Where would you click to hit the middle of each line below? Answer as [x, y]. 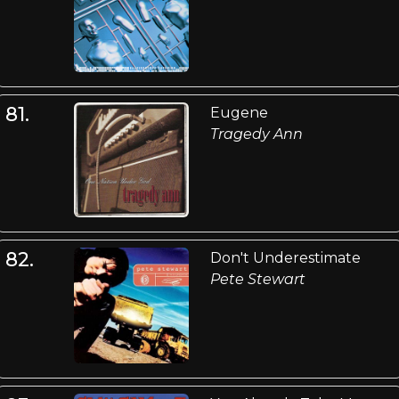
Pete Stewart [257, 280]
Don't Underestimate [285, 258]
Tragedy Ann [256, 134]
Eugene [239, 112]
